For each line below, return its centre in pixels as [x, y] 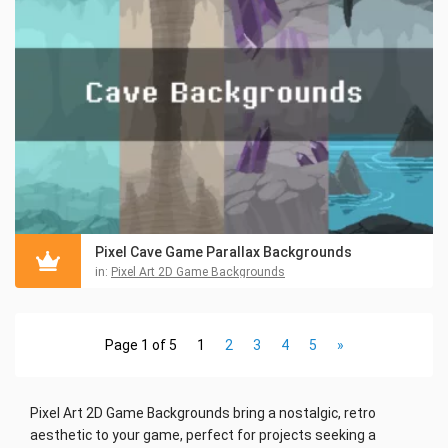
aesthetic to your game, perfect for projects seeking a [203, 434]
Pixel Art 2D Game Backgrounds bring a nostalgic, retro [203, 412]
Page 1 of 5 [140, 344]
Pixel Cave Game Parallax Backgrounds [223, 251]
